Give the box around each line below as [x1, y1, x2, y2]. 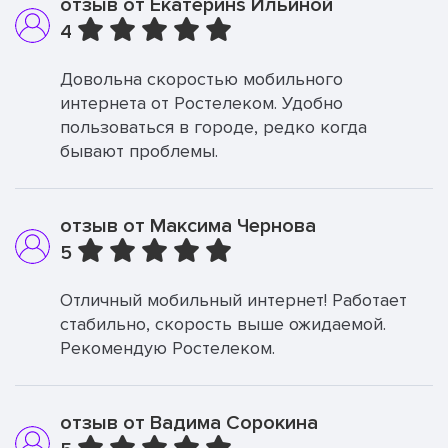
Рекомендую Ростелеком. [60, 337, 275, 359]
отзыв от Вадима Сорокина [60, 411, 318, 435]
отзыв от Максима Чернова [60, 214, 316, 238]
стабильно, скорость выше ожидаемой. [60, 313, 386, 335]
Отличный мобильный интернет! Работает [60, 289, 407, 311]
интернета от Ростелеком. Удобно [60, 92, 343, 114]
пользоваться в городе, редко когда [60, 116, 367, 138]
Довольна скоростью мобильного [60, 68, 343, 90]
